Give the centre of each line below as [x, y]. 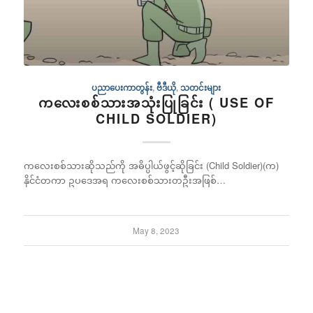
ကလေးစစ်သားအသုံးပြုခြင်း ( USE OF [156, 102]
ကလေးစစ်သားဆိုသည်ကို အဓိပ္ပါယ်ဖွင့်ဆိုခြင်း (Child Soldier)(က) [151, 165]
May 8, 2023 [156, 230]
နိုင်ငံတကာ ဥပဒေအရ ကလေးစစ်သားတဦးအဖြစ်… [124, 180]
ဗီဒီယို [167, 87]
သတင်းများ [201, 87]
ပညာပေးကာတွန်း [122, 87]
